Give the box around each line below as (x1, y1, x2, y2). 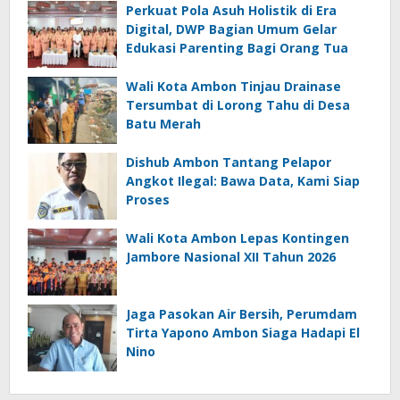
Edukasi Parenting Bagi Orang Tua (126, 39, 348, 57)
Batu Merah (126, 115, 201, 133)
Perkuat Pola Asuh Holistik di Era (126, 2, 337, 20)
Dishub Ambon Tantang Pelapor (126, 154, 331, 171)
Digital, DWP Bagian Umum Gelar (126, 21, 337, 38)
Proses (126, 191, 170, 209)
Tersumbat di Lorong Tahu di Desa (126, 96, 350, 114)
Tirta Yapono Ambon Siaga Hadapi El (126, 324, 360, 342)
